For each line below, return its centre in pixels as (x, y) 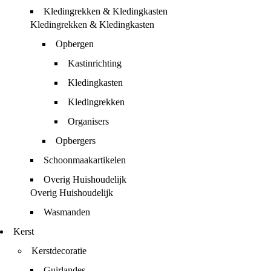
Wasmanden (67, 212)
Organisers (88, 121)
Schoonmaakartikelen (85, 160)
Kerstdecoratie (59, 251)
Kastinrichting (95, 63)
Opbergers (76, 141)
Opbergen (75, 44)
